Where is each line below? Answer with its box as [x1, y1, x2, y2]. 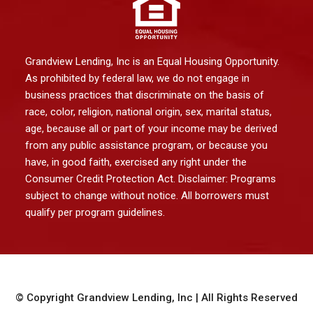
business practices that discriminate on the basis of [25, 89, 265, 101]
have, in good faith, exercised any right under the [25, 156, 247, 168]
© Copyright [15, 291, 77, 304]
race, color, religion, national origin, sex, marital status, [25, 105, 272, 118]
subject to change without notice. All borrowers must [25, 189, 270, 202]
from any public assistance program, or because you [25, 139, 268, 152]
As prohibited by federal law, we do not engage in [25, 72, 250, 85]
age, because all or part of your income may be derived [25, 122, 278, 135]
